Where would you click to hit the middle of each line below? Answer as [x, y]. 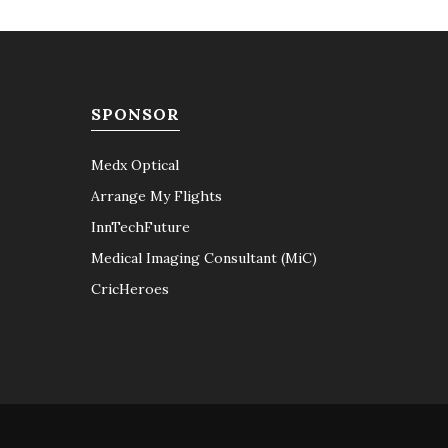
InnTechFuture [140, 227]
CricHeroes [130, 289]
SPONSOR [135, 114]
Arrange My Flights [156, 196]
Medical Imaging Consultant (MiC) [204, 258]
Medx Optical [135, 165]
